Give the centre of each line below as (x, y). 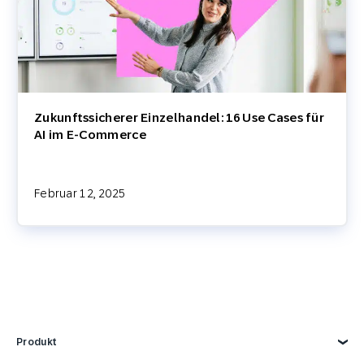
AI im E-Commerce (90, 134)
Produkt (37, 342)
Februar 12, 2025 (80, 193)
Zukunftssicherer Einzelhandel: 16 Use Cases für (180, 117)
